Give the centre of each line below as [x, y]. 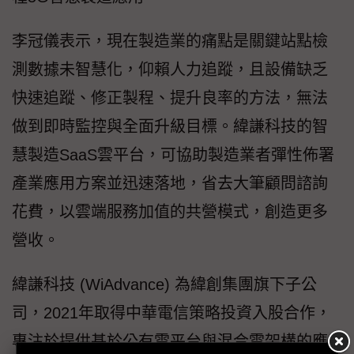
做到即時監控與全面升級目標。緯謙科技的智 [170, 127]
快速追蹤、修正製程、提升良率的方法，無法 [170, 98]
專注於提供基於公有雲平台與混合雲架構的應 [170, 342]
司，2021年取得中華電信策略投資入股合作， [171, 313]
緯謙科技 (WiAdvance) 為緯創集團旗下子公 [164, 285]
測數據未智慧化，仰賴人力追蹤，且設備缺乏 [170, 70]
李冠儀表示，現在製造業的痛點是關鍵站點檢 [170, 41]
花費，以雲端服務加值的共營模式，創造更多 [170, 212]
